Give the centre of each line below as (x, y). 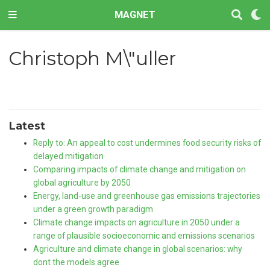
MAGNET (135, 15)
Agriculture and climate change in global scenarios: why (138, 249)
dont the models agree (76, 262)
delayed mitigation (68, 156)
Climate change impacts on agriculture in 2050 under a (137, 223)
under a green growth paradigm (93, 209)
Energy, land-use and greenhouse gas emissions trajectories (147, 196)
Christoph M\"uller (92, 58)
